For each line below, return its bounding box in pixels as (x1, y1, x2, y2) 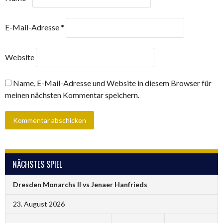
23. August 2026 (13, 200, 65, 209)
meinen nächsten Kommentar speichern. (5, 90, 139, 100)
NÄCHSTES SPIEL (12, 158, 62, 170)
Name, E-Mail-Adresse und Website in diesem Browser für (13, 78, 212, 88)
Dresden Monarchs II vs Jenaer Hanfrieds (13, 180, 147, 189)
